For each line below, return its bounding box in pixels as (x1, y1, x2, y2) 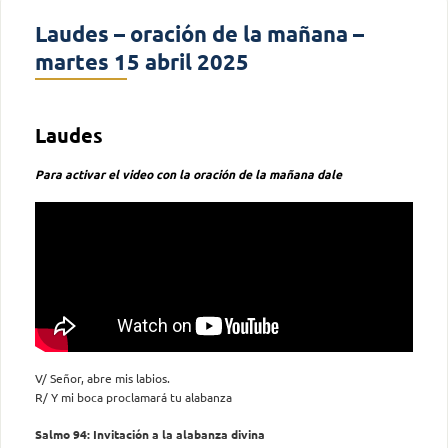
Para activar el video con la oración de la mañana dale (35, 165, 342, 182)
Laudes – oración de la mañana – (35, 19, 364, 47)
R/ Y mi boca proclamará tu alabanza (35, 388, 232, 405)
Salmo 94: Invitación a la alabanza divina (35, 425, 265, 442)
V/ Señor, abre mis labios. (35, 369, 170, 386)
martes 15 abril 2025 (35, 47, 249, 75)
